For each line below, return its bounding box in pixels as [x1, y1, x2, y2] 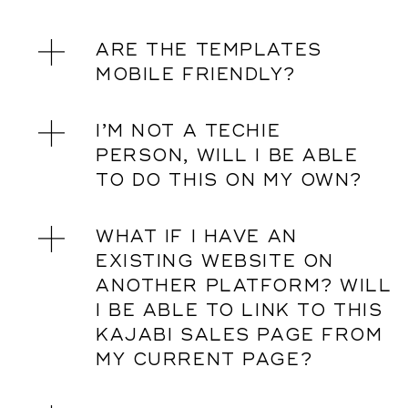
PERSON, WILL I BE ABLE [96, 145, 359, 167]
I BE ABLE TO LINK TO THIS [96, 300, 383, 321]
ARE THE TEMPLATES [96, 39, 322, 61]
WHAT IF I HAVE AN [96, 226, 298, 248]
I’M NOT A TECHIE [96, 120, 281, 142]
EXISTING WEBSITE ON [96, 250, 334, 272]
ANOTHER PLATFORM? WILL [96, 275, 393, 297]
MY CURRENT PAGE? [96, 349, 313, 371]
